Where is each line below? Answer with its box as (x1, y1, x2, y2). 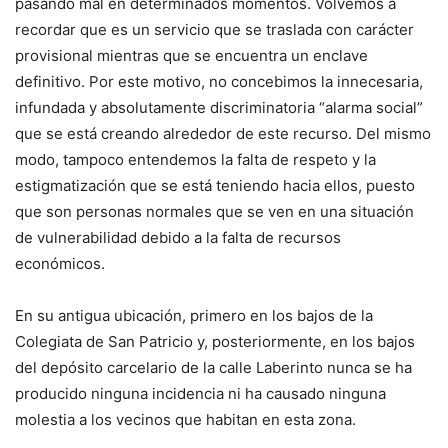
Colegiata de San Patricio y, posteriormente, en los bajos (15, 331, 415, 351)
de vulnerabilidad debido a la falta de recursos (15, 227, 341, 247)
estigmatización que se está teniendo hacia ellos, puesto (15, 175, 415, 195)
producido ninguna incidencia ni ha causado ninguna (15, 383, 386, 403)
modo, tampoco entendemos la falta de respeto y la (15, 149, 376, 169)
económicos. (15, 253, 105, 273)
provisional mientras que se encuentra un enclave (15, 45, 368, 65)
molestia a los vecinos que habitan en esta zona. (15, 409, 356, 429)
